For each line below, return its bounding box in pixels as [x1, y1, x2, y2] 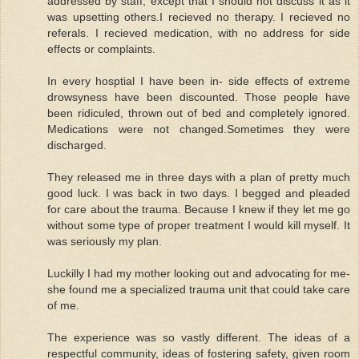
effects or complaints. [47, 42, 155, 55]
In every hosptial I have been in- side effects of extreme [47, 74, 350, 87]
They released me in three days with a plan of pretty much [47, 170, 350, 184]
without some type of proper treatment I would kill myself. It [47, 218, 350, 232]
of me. [47, 298, 79, 312]
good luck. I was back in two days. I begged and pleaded [47, 186, 350, 200]
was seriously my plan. [47, 234, 162, 248]
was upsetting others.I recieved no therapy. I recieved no [47, 10, 350, 23]
